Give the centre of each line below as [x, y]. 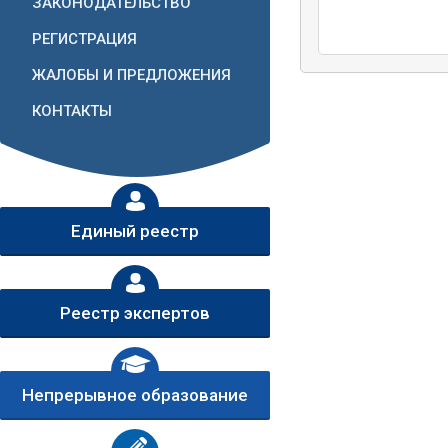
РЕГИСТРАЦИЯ [84, 39]
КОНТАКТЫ [72, 111]
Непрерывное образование [135, 394]
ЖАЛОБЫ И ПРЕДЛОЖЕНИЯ [131, 75]
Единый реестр [135, 230]
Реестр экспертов [135, 312]
